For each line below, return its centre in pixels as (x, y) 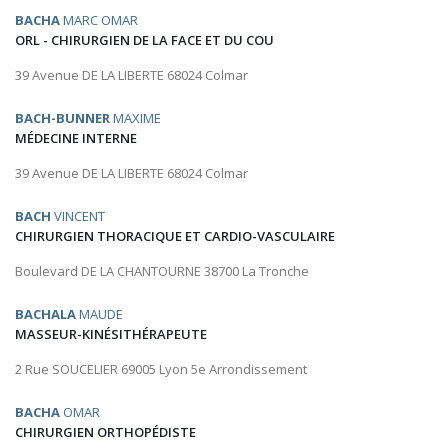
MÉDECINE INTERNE (76, 138)
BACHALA (45, 314)
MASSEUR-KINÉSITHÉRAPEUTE (111, 334)
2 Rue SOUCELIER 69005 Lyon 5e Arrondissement (161, 369)
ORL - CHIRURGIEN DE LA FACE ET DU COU (144, 40)
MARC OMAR (99, 20)
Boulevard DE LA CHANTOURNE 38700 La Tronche (162, 271)
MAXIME (135, 118)
